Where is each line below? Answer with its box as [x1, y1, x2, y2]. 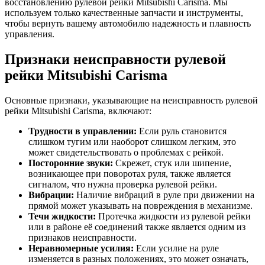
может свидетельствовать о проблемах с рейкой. [28, 147, 224, 158]
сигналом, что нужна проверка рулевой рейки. [28, 179, 217, 190]
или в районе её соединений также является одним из [28, 222, 245, 232]
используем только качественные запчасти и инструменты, [5, 8, 243, 18]
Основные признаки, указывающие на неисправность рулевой [5, 95, 258, 106]
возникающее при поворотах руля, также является [28, 169, 231, 179]
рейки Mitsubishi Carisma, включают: [5, 106, 151, 117]
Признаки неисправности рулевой [5, 51, 226, 67]
